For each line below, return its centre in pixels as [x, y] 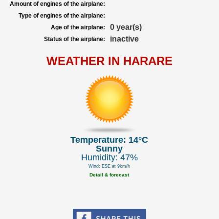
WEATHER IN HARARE [109, 61]
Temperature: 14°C [109, 140]
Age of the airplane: [78, 27]
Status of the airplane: [75, 39]
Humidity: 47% [109, 157]
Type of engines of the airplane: [62, 16]
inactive [124, 39]
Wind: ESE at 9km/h [109, 166]
